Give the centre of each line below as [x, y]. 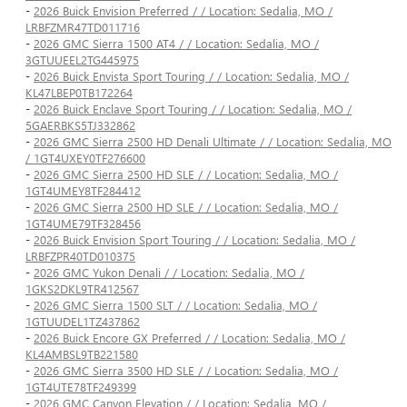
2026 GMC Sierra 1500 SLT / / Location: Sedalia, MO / [175, 305]
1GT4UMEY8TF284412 [83, 191]
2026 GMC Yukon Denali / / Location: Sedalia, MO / [169, 273]
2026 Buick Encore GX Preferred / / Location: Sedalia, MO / [189, 338]
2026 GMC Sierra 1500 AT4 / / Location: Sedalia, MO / [176, 44]
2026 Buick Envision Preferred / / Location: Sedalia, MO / [183, 11]
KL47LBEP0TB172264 [79, 93]
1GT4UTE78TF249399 [81, 387]
